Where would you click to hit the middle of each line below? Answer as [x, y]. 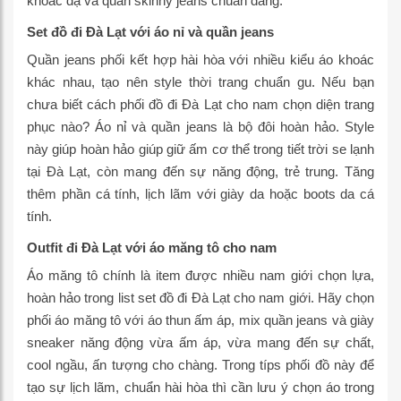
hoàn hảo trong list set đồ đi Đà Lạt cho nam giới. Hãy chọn [200, 298]
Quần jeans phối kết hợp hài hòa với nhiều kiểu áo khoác [200, 60]
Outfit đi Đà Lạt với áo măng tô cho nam [152, 247]
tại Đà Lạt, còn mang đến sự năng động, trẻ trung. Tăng [200, 171]
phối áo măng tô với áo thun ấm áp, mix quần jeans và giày [200, 320]
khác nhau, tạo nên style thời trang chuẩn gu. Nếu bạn [200, 82]
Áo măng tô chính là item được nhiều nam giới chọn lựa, [200, 275]
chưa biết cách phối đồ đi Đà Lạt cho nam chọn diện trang [200, 104]
